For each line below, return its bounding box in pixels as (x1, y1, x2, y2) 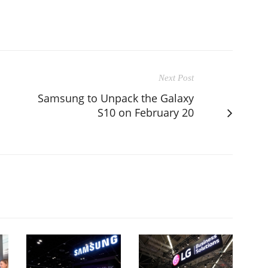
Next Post (159, 72, 194, 83)
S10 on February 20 (98, 105, 194, 120)
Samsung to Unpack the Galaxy (38, 90, 194, 105)
